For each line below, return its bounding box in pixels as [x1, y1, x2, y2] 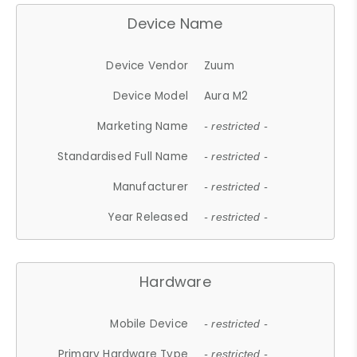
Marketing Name [97, 118, 189, 134]
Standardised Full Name [57, 148, 189, 164]
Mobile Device [110, 316, 189, 331]
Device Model [112, 88, 189, 104]
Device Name [127, 13, 223, 33]
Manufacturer [112, 178, 189, 194]
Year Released [108, 209, 189, 225]
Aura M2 [204, 88, 249, 104]
